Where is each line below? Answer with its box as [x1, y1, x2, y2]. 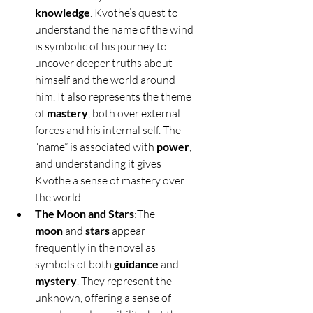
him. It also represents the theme [35, 89, 194, 104]
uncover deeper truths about [35, 56, 175, 71]
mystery [35, 274, 77, 288]
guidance [114, 257, 159, 271]
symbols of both [35, 257, 114, 272]
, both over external [88, 106, 182, 121]
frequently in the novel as [35, 240, 158, 255]
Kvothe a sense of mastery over [35, 173, 187, 188]
